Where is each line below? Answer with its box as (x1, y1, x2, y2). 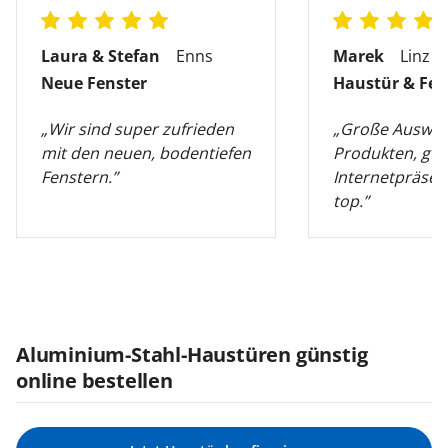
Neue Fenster (41, 72, 147, 94)
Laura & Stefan (41, 45, 160, 67)
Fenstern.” (41, 166, 118, 188)
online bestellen (16, 367, 173, 394)
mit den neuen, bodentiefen (41, 142, 251, 164)
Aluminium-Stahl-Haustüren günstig (16, 341, 368, 368)
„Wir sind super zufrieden (41, 118, 234, 140)
